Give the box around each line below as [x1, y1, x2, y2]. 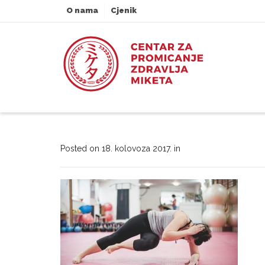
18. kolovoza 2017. [102, 144, 172, 153]
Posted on [60, 144, 102, 153]
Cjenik [111, 6, 137, 15]
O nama [66, 6, 98, 15]
